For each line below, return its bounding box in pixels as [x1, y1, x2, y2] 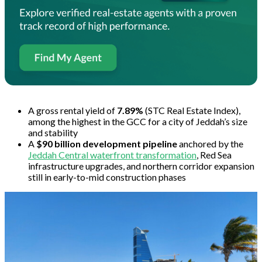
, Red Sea [196, 149, 232, 160]
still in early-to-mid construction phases [28, 171, 186, 182]
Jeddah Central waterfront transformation [28, 149, 196, 160]
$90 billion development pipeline [36, 137, 179, 149]
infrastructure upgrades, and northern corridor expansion [28, 160, 254, 171]
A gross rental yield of [28, 104, 115, 116]
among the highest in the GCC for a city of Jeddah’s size [28, 115, 247, 127]
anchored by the [179, 137, 243, 149]
